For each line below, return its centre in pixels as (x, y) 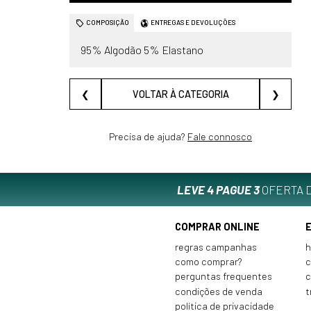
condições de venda (219, 291)
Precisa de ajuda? (148, 137)
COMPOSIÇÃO (108, 23)
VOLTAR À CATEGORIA (180, 94)
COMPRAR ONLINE (218, 227)
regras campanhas (216, 246)
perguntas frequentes (224, 276)
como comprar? (209, 262)
